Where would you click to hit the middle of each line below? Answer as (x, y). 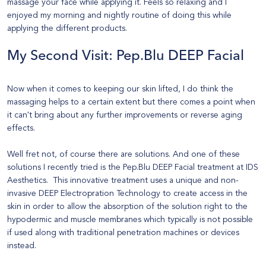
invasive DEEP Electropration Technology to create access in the (127, 194)
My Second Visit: (62, 57)
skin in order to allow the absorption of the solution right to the (127, 207)
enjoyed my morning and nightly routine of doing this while (119, 15)
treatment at (220, 167)
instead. (23, 246)
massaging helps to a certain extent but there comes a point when (131, 102)
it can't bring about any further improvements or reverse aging (125, 115)
